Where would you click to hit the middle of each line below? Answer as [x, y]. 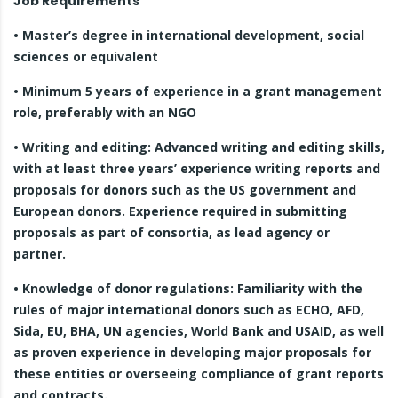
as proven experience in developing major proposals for [192, 352]
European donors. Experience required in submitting [180, 211]
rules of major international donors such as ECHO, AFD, [189, 310]
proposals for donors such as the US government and [185, 190]
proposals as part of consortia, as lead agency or [171, 232]
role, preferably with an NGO [105, 112]
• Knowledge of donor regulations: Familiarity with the [188, 288]
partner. [40, 254]
